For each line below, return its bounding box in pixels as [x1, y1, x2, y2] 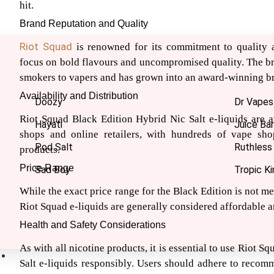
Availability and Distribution [20, 91, 138, 102]
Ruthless [234, 141, 272, 153]
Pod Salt [35, 141, 73, 153]
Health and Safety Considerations [20, 220, 166, 231]
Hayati [35, 119, 62, 130]
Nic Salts [21, 250, 61, 262]
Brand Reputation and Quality [20, 18, 148, 29]
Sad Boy [35, 164, 70, 176]
